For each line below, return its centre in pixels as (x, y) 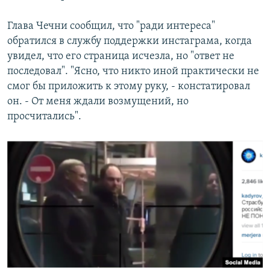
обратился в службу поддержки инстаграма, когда (130, 42)
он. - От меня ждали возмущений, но (98, 102)
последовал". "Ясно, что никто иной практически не (133, 72)
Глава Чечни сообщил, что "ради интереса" (111, 27)
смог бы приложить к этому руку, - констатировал (129, 87)
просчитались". (44, 117)
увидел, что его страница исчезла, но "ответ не (121, 57)
